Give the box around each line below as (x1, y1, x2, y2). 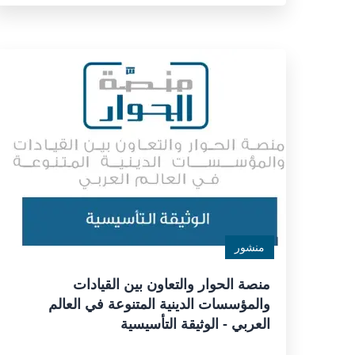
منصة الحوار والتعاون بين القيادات (73, 277, 270, 292)
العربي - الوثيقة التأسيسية (120, 316, 270, 332)
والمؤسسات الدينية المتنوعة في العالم (48, 296, 270, 312)
